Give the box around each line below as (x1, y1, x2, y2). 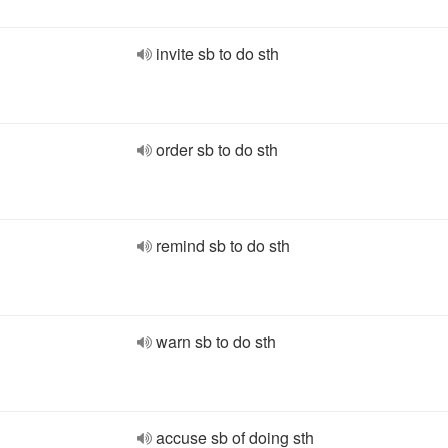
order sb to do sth (156, 138, 278, 161)
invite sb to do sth (156, 42, 279, 65)
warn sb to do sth (156, 330, 276, 353)
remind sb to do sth (156, 234, 290, 257)
